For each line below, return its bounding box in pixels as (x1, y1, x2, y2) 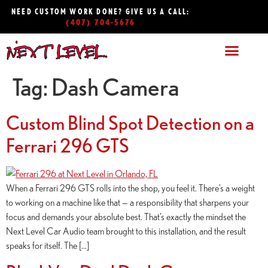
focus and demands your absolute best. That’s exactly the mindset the (6, 211, 246, 222)
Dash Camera (51, 73, 179, 100)
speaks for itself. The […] (6, 239, 89, 251)
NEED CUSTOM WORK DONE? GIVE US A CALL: (11, 7, 190, 16)
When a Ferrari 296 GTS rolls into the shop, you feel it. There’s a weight (6, 182, 255, 193)
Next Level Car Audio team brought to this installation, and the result (6, 225, 246, 236)
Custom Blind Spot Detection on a (6, 111, 254, 133)
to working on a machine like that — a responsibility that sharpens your (6, 196, 249, 208)
